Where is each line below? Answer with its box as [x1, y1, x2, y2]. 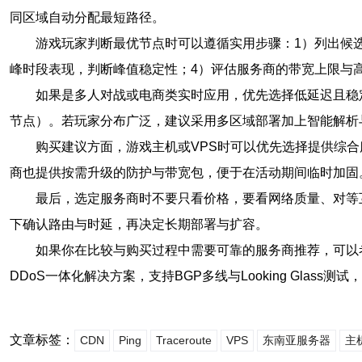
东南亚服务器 [263, 334, 330, 347]
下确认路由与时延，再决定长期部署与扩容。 [10, 217, 268, 231]
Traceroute [156, 334, 212, 347]
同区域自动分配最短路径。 [10, 11, 165, 24]
